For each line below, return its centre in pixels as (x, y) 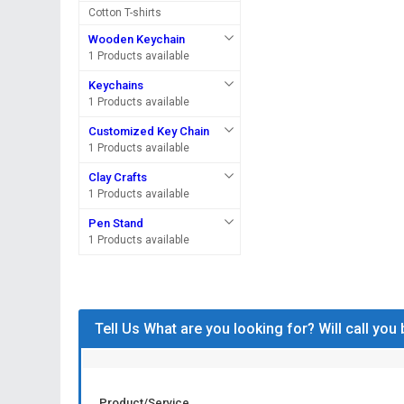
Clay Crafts (118, 177)
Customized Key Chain (149, 131)
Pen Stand (116, 223)
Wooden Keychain (137, 39)
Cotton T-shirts (125, 13)
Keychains (116, 85)
